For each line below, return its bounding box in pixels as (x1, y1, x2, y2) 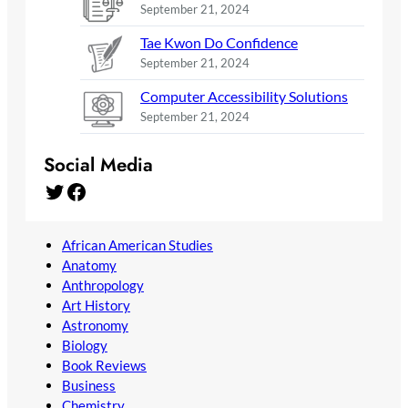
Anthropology (62, 276, 144, 293)
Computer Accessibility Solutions (140, 87, 348, 106)
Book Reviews (62, 356, 147, 373)
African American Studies (62, 236, 213, 253)
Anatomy (62, 256, 117, 273)
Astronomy (62, 316, 128, 333)
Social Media (44, 150, 153, 178)
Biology (62, 336, 107, 353)
